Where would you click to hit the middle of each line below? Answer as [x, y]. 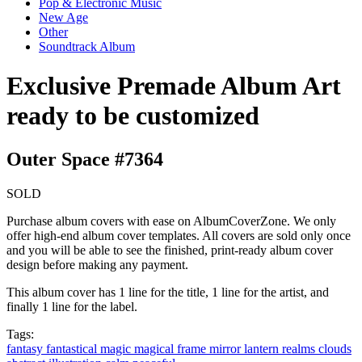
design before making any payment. [97, 264]
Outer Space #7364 [85, 159]
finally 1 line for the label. [72, 306]
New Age [63, 17]
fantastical [73, 348]
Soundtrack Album [87, 46]
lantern [263, 348]
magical [156, 348]
